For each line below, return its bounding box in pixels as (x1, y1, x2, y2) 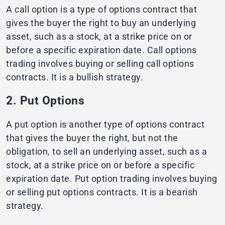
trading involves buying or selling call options (6, 58, 194, 69)
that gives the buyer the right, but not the (6, 133, 178, 144)
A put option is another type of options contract (6, 119, 204, 130)
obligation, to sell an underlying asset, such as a (6, 146, 207, 157)
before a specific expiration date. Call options (6, 45, 197, 56)
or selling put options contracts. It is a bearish (6, 187, 198, 198)
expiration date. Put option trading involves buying (6, 173, 217, 184)
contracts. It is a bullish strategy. (6, 72, 143, 83)
